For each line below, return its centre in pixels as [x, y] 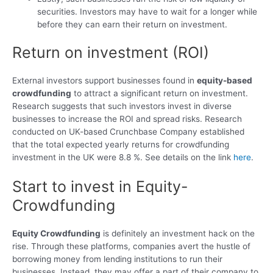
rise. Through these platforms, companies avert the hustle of [131, 246]
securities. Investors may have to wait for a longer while [147, 11]
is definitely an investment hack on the [178, 234]
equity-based [225, 81]
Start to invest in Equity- [100, 187]
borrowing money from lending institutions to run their [117, 259]
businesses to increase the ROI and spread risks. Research [127, 119]
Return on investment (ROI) [111, 53]
